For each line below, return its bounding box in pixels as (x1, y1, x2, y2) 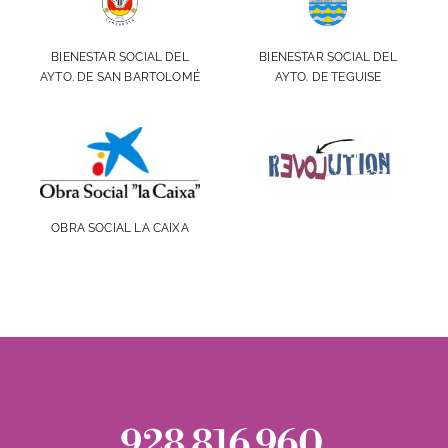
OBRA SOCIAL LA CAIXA (51, 220, 189, 235)
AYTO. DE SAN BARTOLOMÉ (40, 70, 200, 85)
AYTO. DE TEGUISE (274, 70, 382, 85)
